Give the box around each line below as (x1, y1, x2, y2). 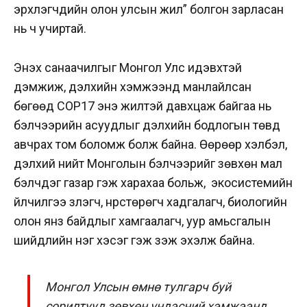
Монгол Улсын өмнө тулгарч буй (45, 280, 232, 294)
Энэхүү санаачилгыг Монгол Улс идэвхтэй (14, 60, 242, 75)
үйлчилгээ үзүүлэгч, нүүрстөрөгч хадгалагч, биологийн (14, 195, 287, 209)
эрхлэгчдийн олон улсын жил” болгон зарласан (14, 2, 284, 17)
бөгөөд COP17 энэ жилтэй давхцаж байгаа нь (14, 99, 271, 113)
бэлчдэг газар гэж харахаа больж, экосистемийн (14, 175, 293, 190)
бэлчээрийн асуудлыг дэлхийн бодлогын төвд (14, 118, 280, 132)
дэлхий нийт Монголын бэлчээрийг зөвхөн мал (14, 156, 282, 171)
